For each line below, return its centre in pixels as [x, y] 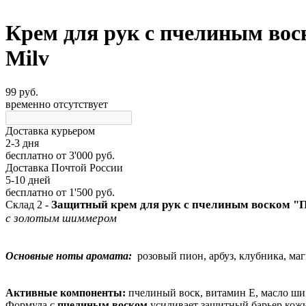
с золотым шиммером [61, 218]
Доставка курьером [50, 130]
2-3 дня [22, 143]
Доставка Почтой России [64, 167]
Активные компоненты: [67, 293]
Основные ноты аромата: [69, 256]
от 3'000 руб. [84, 155]
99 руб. [22, 92]
